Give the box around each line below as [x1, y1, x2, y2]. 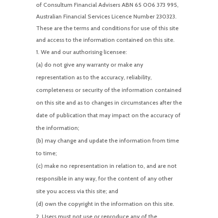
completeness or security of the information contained [36, 86, 182, 93]
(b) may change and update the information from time [36, 136, 179, 144]
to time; [36, 149, 57, 157]
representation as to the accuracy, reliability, [36, 73, 152, 81]
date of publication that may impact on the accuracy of [36, 111, 181, 119]
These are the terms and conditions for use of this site [36, 24, 179, 32]
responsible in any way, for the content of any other [36, 174, 173, 182]
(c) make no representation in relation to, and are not [36, 162, 177, 169]
